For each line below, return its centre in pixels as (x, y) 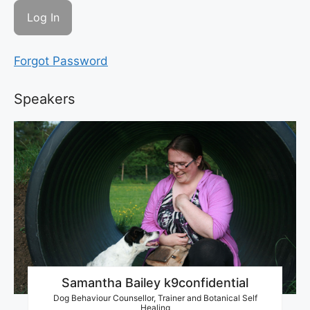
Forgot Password (61, 61)
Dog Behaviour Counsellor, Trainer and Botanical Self (155, 298)
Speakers (44, 99)
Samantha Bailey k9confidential (155, 283)
